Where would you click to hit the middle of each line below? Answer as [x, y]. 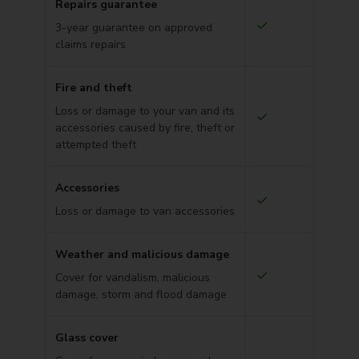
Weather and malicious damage [142, 254]
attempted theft [96, 145]
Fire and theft [94, 88]
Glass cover [87, 338]
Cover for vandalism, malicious [133, 278]
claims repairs [91, 44]
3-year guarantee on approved [134, 28]
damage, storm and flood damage [141, 294]
